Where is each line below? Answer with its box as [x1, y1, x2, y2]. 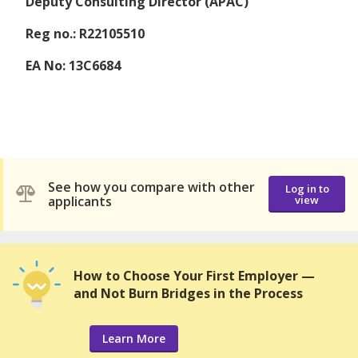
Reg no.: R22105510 [26, 24, 145, 42]
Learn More [102, 330, 165, 346]
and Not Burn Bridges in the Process [74, 284, 303, 302]
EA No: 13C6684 [26, 56, 121, 74]
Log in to [284, 181, 329, 197]
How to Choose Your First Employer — [74, 266, 315, 284]
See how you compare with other [48, 178, 255, 197]
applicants [48, 193, 112, 211]
